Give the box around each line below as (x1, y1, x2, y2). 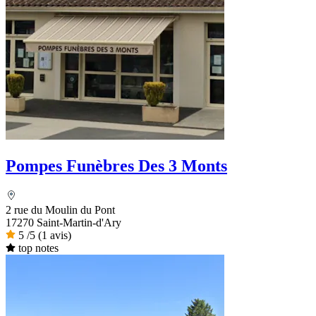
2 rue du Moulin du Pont (6, 203, 115, 216)
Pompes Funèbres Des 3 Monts (6, 156, 227, 175)
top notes (18, 241, 59, 254)
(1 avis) (38, 229, 71, 241)
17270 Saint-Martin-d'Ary (6, 216, 121, 229)
